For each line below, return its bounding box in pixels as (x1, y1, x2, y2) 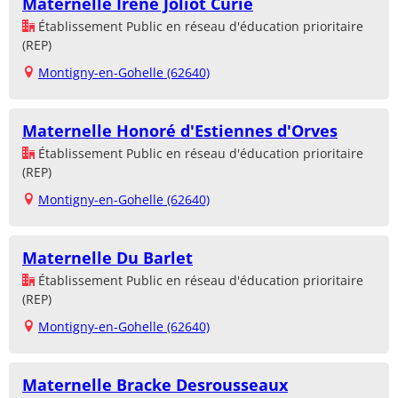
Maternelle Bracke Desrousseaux (22, 373, 288, 395)
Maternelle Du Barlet (22, 246, 193, 268)
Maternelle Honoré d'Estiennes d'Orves (22, 119, 338, 141)
